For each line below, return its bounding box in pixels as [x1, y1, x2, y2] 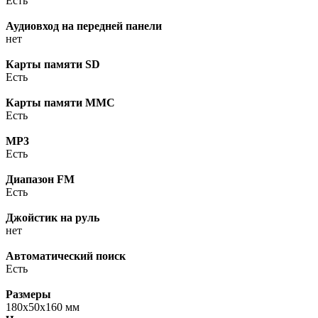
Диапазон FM [6, 172, 75, 185]
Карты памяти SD [6, 57, 100, 70]
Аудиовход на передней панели [6, 19, 162, 32]
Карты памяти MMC [6, 96, 115, 109]
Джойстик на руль [6, 211, 99, 224]
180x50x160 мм [6, 300, 79, 313]
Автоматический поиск [6, 249, 126, 262]
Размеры [6, 287, 51, 300]
